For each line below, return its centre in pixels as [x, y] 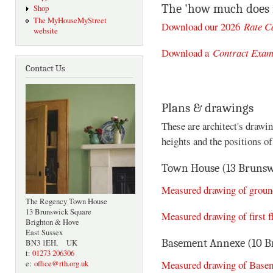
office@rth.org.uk [61, 264]
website [45, 30]
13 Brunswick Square [58, 212]
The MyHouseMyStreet [70, 20]
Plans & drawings [207, 108]
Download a [187, 52]
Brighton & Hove [52, 222]
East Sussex [44, 233]
